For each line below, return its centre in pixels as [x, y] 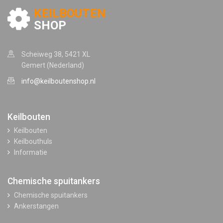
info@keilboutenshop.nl [58, 81]
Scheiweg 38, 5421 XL [56, 54]
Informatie [31, 153]
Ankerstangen [36, 206]
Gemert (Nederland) [53, 65]
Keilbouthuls [33, 142]
